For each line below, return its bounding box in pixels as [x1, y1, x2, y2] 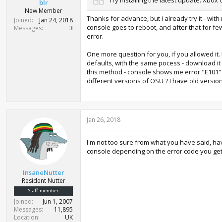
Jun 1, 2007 [43, 197, 73, 206]
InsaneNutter [22, 168, 64, 177]
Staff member [28, 187, 58, 194]
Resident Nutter [21, 176, 65, 185]
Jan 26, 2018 [87, 115, 120, 124]
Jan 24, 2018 [39, 16, 73, 24]
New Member [24, 6, 62, 15]
